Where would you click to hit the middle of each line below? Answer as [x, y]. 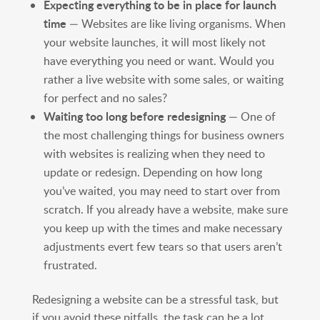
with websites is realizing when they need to [154, 153]
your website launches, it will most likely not [154, 42]
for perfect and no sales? [105, 97]
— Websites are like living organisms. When [176, 23]
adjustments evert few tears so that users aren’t [162, 246]
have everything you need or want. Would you [159, 60]
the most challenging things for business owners [164, 135]
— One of [250, 116]
